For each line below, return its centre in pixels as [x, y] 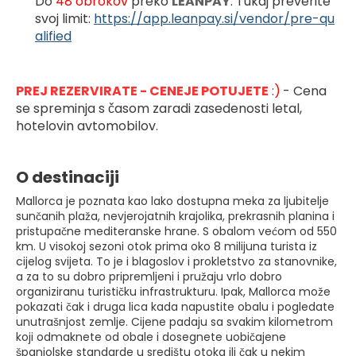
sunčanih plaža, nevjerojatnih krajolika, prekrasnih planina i [175, 216]
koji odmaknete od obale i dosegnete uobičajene [151, 337]
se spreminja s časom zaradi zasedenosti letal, [159, 108]
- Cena [305, 91]
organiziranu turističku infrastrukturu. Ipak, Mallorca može [173, 291]
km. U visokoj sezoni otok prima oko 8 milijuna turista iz [166, 246]
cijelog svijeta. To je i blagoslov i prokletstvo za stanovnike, [176, 261]
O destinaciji [68, 177]
